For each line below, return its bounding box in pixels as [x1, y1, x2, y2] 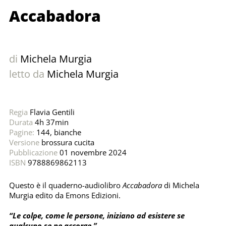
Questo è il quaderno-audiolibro [9, 180, 123, 191]
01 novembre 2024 [57, 147, 127, 158]
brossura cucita [39, 137, 94, 148]
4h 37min [32, 117, 69, 128]
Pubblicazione [9, 147, 58, 158]
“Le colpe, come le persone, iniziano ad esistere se [9, 210, 185, 221]
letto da [9, 67, 44, 81]
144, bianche [34, 127, 81, 138]
